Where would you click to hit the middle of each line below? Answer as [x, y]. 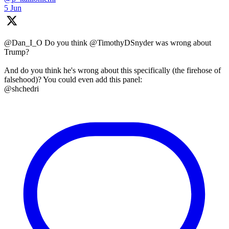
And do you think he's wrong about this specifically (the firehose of [112, 70]
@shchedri [21, 88]
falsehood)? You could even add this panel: [73, 79]
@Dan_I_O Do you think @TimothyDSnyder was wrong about [108, 42]
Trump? [17, 52]
